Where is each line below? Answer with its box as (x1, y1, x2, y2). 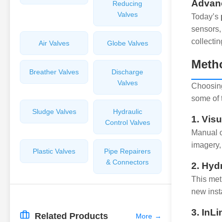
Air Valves (39, 39, 69, 47)
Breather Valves (29, 68, 79, 76)
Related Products (35, 211, 108, 221)
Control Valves (105, 118, 150, 126)
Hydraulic (112, 108, 142, 115)
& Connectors (106, 158, 149, 166)
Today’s (191, 12, 221, 21)
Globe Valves (107, 39, 148, 47)
